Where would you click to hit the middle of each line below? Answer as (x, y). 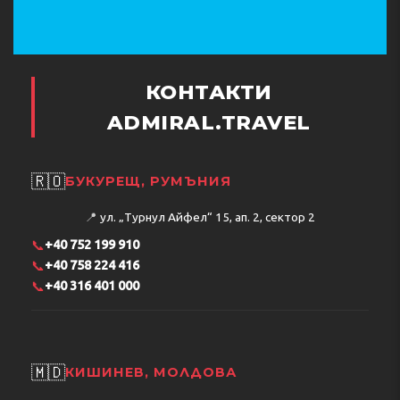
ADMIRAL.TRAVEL (208, 122)
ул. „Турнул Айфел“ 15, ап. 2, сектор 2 (208, 217)
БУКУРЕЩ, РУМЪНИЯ (148, 182)
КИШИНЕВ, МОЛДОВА (151, 373)
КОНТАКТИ (208, 92)
